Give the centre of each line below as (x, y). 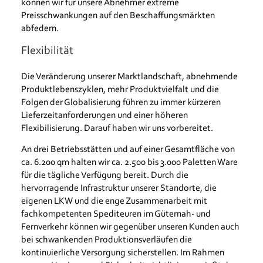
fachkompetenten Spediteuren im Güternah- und (116, 215)
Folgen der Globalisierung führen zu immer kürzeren (121, 103)
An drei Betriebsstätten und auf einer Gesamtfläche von (128, 150)
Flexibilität (47, 51)
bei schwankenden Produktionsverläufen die (106, 240)
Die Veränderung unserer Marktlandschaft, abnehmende (129, 77)
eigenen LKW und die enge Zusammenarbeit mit (114, 202)
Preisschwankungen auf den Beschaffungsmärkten (118, 16)
